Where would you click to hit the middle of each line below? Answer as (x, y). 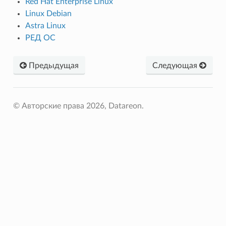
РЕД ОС (40, 38)
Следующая (176, 65)
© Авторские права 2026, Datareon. (78, 106)
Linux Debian (48, 13)
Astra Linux (45, 25)
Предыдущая (52, 65)
